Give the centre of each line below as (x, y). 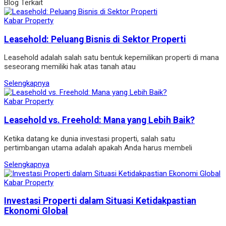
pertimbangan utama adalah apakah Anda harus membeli (98, 148)
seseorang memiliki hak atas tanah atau (70, 67)
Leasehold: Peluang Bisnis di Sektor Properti (95, 39)
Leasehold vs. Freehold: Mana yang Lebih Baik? (99, 120)
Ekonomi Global (36, 211)
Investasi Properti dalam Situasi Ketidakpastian (100, 201)
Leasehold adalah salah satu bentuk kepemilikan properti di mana (111, 58)
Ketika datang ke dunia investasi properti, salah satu (90, 138)
